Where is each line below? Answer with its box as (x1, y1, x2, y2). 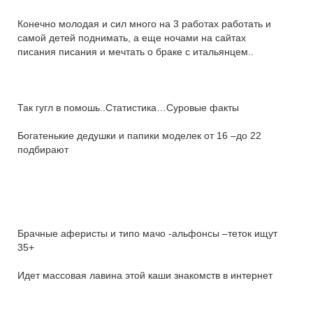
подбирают (17, 144, 68, 155)
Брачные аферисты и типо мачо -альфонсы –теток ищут (17, 228, 277, 239)
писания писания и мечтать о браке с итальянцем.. (17, 46, 254, 57)
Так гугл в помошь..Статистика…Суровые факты (17, 102, 239, 113)
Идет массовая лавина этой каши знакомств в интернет (17, 270, 272, 281)
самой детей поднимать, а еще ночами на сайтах (17, 32, 246, 43)
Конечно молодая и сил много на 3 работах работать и (17, 18, 271, 29)
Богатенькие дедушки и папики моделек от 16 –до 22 (17, 130, 261, 141)
